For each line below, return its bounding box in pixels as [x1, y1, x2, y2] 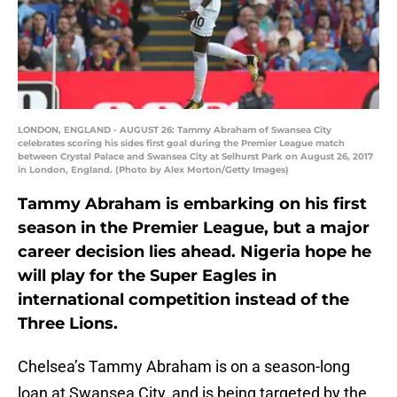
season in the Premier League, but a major [18, 218, 370, 238]
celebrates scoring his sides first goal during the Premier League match [18, 137, 345, 150]
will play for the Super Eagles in [18, 266, 276, 286]
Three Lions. [18, 314, 118, 334]
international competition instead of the [18, 290, 349, 310]
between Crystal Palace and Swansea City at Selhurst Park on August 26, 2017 [18, 151, 373, 163]
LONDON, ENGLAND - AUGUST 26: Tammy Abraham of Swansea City [18, 124, 331, 136]
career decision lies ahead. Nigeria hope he [18, 242, 371, 262]
